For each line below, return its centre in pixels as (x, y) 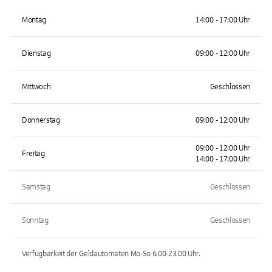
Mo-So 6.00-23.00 (158, 254)
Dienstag (36, 53)
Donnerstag (41, 120)
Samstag (36, 187)
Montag (34, 20)
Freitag (33, 154)
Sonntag (35, 220)
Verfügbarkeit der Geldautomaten (76, 254)
